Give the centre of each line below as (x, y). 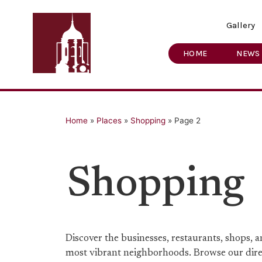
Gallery (240, 25)
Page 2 (187, 120)
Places (109, 120)
